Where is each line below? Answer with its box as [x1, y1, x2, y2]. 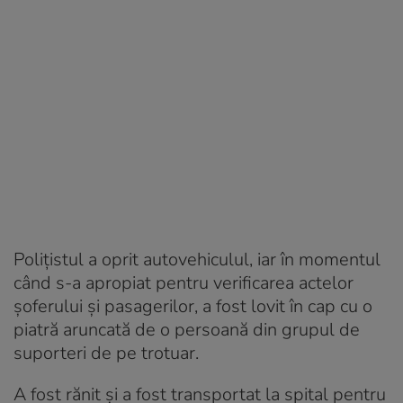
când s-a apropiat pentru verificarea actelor [13, 270, 354, 295]
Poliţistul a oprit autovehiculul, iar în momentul [13, 246, 381, 272]
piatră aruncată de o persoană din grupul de [13, 317, 360, 342]
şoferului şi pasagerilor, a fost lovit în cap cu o [13, 293, 372, 318]
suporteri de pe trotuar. [13, 340, 199, 365]
